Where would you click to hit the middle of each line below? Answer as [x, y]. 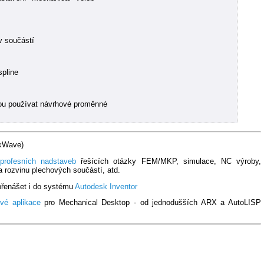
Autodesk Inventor [106, 186]
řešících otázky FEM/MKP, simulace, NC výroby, [169, 161]
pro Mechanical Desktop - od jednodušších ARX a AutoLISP [151, 203]
